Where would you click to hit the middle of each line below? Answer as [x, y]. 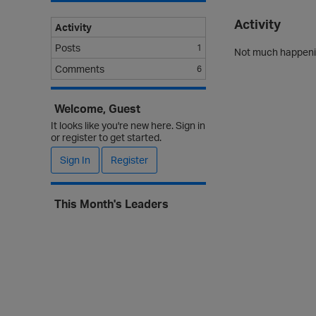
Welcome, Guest [97, 109]
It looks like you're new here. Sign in [128, 125]
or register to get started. [106, 137]
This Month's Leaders [111, 204]
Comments [80, 69]
